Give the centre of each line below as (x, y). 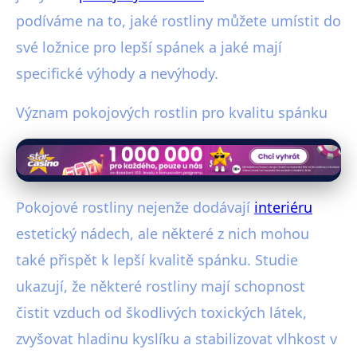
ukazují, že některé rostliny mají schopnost (161, 286)
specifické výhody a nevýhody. (117, 74)
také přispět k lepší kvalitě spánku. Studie (157, 260)
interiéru (283, 208)
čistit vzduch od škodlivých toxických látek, (161, 313)
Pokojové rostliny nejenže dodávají (135, 208)
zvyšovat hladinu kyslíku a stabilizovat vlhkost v (177, 339)
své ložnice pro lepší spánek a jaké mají (149, 47)
